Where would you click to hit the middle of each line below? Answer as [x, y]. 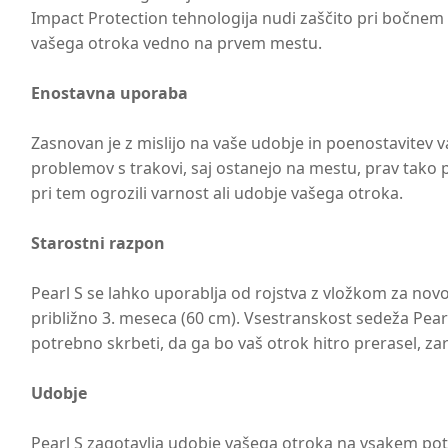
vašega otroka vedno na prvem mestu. [177, 43]
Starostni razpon [98, 243]
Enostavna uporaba [110, 93]
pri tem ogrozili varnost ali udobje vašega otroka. [217, 193]
